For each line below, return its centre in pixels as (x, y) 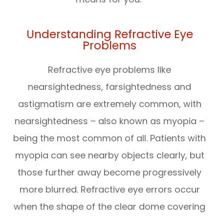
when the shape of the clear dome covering (109, 206)
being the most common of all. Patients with (109, 138)
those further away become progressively (109, 172)
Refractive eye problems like (109, 69)
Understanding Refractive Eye (109, 34)
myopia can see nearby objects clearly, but (109, 155)
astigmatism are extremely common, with (109, 104)
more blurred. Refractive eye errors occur (109, 189)
